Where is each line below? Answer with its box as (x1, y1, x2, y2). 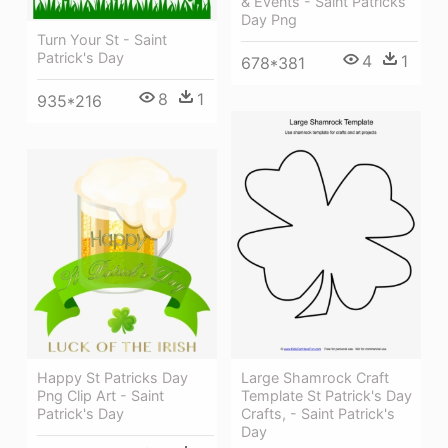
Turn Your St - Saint (37, 30, 167, 48)
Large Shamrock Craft (241, 368, 389, 386)
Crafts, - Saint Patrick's (241, 404, 395, 422)
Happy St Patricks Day (37, 369, 188, 387)
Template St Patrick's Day (241, 386, 412, 404)
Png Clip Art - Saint (37, 387, 164, 405)
